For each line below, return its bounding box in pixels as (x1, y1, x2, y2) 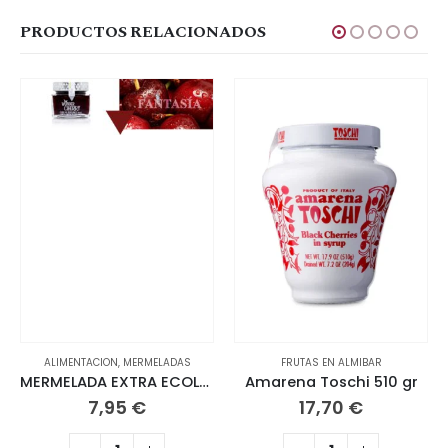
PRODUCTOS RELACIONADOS (20, 19, 266, 44)
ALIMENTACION (43, 354, 118, 370)
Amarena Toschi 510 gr (244, 371, 418, 392)
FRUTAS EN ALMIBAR (280, 354, 382, 370)
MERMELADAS (122, 354, 191, 370)
